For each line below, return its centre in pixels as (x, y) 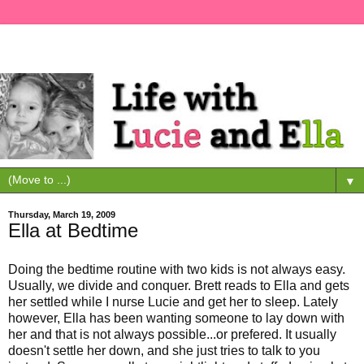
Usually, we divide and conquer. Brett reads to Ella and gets (179, 286)
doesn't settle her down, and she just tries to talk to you (164, 351)
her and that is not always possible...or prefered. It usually (172, 335)
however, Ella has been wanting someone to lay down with (176, 318)
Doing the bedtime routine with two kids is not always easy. (177, 270)
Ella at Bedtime (73, 231)
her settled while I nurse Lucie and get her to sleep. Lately (173, 302)
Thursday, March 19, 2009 (62, 215)
